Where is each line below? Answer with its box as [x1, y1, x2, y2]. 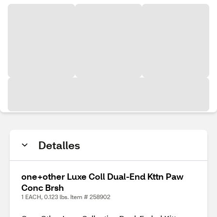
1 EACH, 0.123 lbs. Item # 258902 [21, 193, 110, 201]
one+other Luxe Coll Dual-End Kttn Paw [21, 170, 184, 182]
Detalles [38, 138, 80, 152]
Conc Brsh [21, 182, 64, 193]
